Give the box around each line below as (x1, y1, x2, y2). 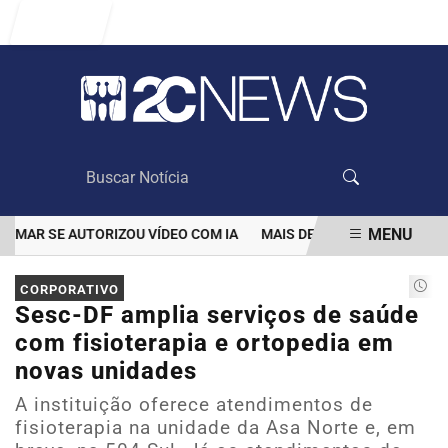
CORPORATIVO (20, 281, 119, 297)
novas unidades (15, 357, 197, 385)
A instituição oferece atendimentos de (15, 393, 373, 416)
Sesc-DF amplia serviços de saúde (15, 301, 419, 329)
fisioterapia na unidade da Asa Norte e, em (15, 416, 416, 439)
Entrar (43, 12, 95, 31)
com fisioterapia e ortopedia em (15, 329, 394, 357)
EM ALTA (60, 264, 125, 283)
